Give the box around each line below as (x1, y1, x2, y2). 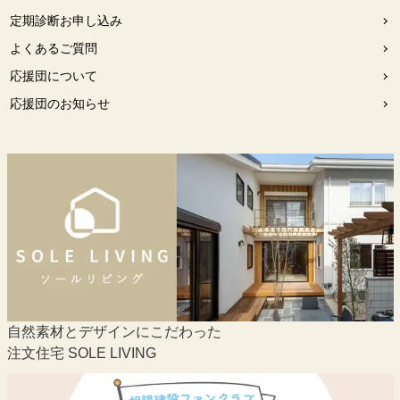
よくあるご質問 (9, 41, 97, 56)
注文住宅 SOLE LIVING (6, 346, 156, 362)
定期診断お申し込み (9, 13, 122, 29)
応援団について (9, 69, 97, 84)
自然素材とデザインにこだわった (6, 324, 221, 340)
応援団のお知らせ (9, 96, 110, 112)
